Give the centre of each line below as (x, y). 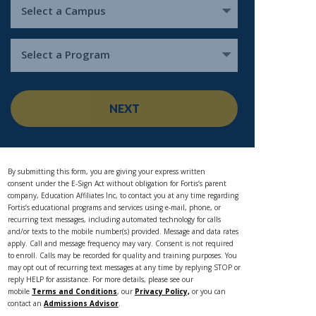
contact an (26, 303)
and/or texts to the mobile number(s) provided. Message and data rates (123, 231)
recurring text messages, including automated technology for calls (114, 219)
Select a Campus (63, 11)
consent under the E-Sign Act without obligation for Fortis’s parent (117, 183)
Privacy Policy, (162, 291)
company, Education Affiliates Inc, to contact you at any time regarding (123, 195)
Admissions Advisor (81, 303)
